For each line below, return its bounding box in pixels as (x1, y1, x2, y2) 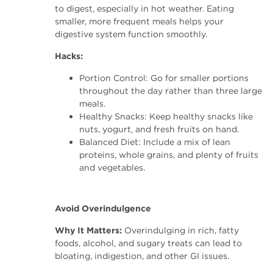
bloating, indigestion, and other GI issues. (55, 250, 229, 261)
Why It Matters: (55, 225, 124, 236)
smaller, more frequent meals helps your (55, 16, 224, 27)
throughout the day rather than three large (79, 85, 262, 96)
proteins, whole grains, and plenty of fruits (79, 149, 258, 160)
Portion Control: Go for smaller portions (79, 73, 249, 83)
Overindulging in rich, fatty (124, 225, 239, 236)
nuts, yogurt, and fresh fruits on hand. (79, 124, 239, 135)
